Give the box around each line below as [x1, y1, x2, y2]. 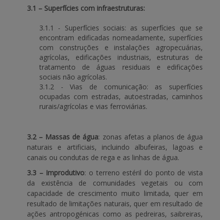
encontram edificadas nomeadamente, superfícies [39, 33, 203, 42]
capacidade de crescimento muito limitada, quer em [27, 189, 203, 198]
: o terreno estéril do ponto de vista [84, 168, 203, 177]
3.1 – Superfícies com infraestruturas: [27, 3, 145, 13]
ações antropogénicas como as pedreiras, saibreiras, [27, 209, 203, 219]
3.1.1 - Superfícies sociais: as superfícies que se [39, 23, 203, 32]
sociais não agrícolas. [39, 72, 107, 82]
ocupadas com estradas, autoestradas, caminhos [39, 92, 203, 101]
